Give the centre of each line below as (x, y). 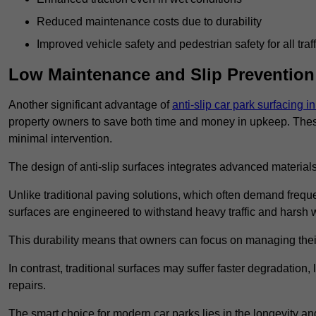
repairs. (27, 286)
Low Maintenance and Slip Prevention (162, 75)
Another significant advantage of (90, 105)
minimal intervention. (60, 139)
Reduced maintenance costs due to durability (149, 22)
